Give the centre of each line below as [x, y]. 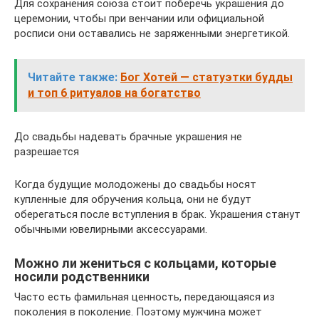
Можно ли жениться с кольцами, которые [145, 263]
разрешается [47, 151]
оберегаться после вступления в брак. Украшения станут [157, 214]
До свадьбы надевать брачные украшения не [128, 136]
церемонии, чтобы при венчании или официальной [139, 18]
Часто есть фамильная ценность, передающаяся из [145, 297]
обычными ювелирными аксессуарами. [111, 229]
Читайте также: [73, 77]
